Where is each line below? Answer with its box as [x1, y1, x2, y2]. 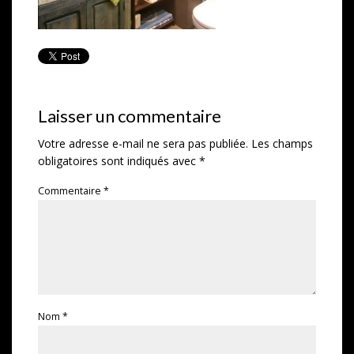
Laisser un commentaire [38, 104, 221, 126]
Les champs [251, 135, 313, 151]
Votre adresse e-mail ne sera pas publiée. [38, 135, 248, 151]
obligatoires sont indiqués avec [38, 153, 199, 168]
